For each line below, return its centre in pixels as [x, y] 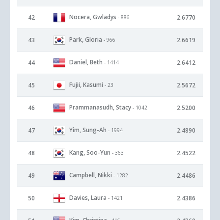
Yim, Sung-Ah [88, 130]
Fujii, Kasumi [86, 84]
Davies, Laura [88, 197]
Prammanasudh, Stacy [100, 107]
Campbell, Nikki [91, 175]
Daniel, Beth [86, 62]
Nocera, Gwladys [93, 17]
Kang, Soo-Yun [90, 152]
